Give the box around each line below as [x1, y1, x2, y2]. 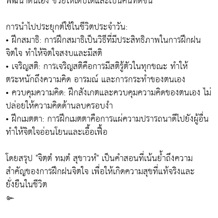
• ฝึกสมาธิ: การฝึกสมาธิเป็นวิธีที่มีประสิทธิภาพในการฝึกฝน [6, 32, 201, 49]
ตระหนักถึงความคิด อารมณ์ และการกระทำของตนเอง [6, 72, 185, 88]
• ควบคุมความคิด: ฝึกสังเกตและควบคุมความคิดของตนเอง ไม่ [6, 85, 211, 101]
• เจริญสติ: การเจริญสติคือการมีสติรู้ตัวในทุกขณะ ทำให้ [6, 58, 188, 75]
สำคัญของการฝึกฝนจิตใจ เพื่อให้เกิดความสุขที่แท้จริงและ [6, 163, 195, 180]
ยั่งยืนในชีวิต [6, 177, 47, 193]
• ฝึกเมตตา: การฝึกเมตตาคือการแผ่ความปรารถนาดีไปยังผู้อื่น [6, 111, 209, 127]
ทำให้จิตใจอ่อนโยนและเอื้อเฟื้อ [6, 124, 108, 141]
